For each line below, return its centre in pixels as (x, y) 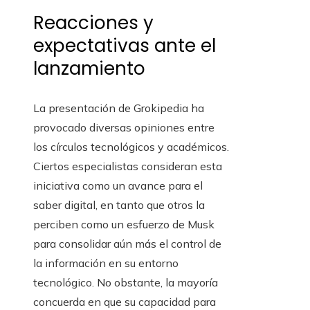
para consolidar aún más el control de (127, 244)
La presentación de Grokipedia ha (119, 108)
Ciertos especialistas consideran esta (128, 166)
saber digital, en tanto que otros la (119, 205)
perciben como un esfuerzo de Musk (124, 225)
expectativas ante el (125, 46)
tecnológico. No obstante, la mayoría (126, 283)
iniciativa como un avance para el (118, 186)
